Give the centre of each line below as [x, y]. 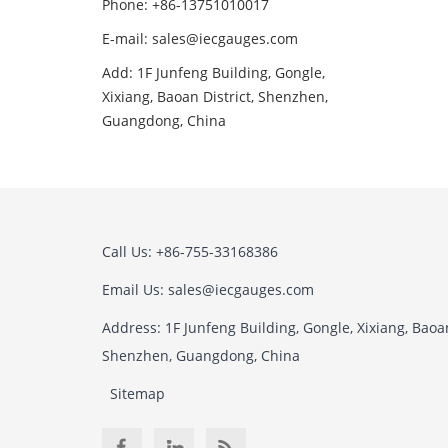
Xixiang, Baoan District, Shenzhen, [215, 96]
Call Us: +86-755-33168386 [190, 251]
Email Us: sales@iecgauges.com [208, 289]
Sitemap [137, 393]
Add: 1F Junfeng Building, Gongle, [213, 72]
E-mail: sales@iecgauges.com [200, 38]
